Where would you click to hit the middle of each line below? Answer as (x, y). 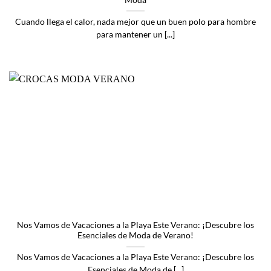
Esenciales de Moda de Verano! (135, 236)
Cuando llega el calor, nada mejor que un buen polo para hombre (135, 21)
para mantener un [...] (135, 34)
